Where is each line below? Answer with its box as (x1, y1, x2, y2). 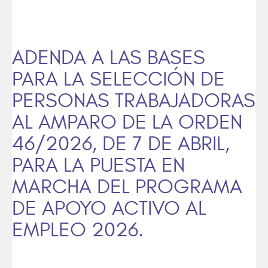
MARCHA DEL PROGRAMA (12, 175, 242, 199)
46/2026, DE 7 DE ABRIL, (12, 132, 230, 156)
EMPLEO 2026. (12, 218, 144, 242)
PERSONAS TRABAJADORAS (12, 89, 255, 112)
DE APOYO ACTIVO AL (12, 197, 206, 220)
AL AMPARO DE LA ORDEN (12, 111, 242, 134)
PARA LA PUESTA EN (12, 154, 185, 177)
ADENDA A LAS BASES (12, 46, 205, 69)
